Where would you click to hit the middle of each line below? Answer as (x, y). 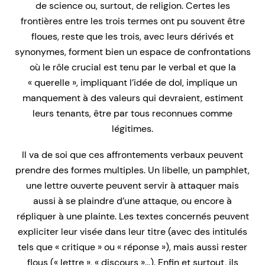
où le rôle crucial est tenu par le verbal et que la (132, 67)
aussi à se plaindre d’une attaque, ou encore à (132, 201)
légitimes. (132, 129)
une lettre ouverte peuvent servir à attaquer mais (132, 186)
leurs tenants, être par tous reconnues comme (132, 114)
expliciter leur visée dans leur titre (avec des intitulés (132, 232)
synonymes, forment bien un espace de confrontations (132, 52)
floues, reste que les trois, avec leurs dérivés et (132, 37)
